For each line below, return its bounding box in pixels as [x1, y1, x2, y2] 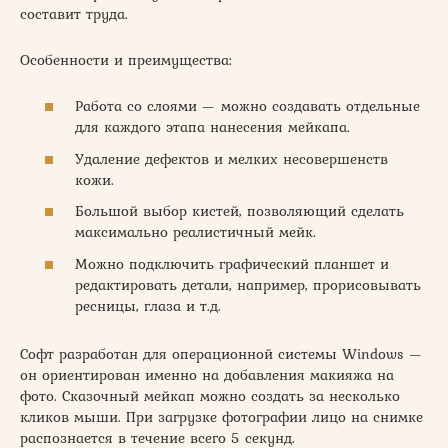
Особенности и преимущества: [20, 48, 232, 71]
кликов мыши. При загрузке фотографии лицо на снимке [20, 405, 423, 428]
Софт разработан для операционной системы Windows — [20, 342, 423, 365]
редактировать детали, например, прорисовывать [75, 273, 421, 296]
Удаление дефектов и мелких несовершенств [75, 147, 388, 170]
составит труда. [20, 2, 128, 25]
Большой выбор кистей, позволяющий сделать [75, 200, 404, 223]
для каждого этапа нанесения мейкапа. [75, 116, 350, 139]
